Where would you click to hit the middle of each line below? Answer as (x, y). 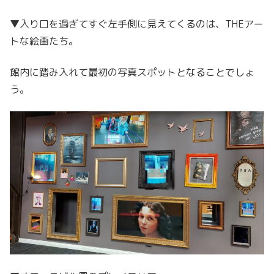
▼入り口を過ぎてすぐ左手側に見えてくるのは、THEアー (137, 24)
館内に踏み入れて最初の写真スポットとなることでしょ (132, 72)
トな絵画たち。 (44, 41)
